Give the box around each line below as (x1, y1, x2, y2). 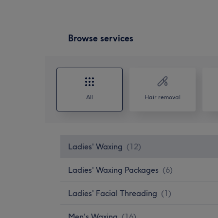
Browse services (68, 32, 133, 44)
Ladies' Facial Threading (68, 188, 157, 198)
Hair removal (145, 93, 181, 101)
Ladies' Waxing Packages (68, 164, 159, 175)
